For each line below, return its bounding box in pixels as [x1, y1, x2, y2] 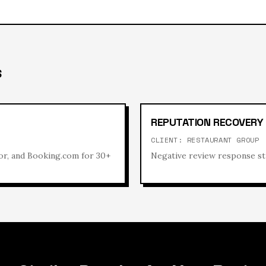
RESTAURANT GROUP [186, 134, 259, 145]
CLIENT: [151, 134, 187, 145]
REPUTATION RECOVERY [151, 115, 264, 129]
